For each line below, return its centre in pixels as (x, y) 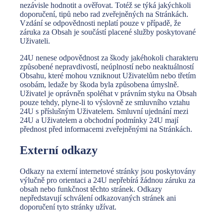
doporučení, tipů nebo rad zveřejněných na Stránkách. (104, 14)
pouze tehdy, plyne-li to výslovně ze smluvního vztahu (105, 103)
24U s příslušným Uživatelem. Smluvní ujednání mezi (104, 111)
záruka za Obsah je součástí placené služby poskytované (108, 32)
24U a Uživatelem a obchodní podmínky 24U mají (99, 120)
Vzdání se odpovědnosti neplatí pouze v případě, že (100, 23)
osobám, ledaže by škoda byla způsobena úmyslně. (99, 85)
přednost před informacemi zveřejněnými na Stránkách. (106, 129)
